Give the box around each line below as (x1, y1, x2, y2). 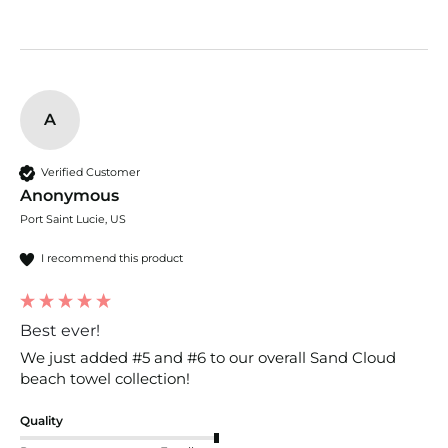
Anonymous (20, 185, 119, 205)
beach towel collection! (20, 368, 194, 388)
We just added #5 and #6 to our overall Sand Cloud (20, 347, 396, 367)
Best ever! (20, 320, 100, 340)
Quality (20, 412, 63, 428)
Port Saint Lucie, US (20, 211, 126, 226)
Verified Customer (41, 165, 140, 179)
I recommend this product (41, 251, 183, 265)
